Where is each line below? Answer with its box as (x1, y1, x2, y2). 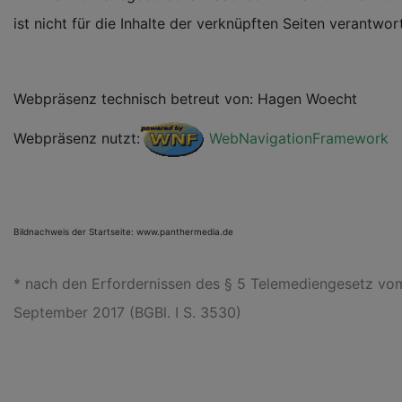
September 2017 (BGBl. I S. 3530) (13, 303, 241, 321)
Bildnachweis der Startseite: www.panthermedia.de (13, 226, 233, 237)
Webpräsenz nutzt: (13, 129, 140, 148)
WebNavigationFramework (209, 129, 389, 148)
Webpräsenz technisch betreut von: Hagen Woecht (13, 90, 357, 108)
